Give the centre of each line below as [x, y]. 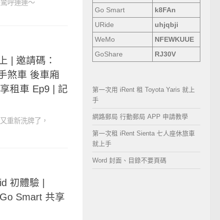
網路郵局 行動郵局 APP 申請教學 [140, 117]
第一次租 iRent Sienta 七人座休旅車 [144, 133]
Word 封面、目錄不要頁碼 [129, 160]
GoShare [109, 54]
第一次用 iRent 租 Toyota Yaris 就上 [144, 90]
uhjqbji [166, 25]
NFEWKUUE [174, 40]
